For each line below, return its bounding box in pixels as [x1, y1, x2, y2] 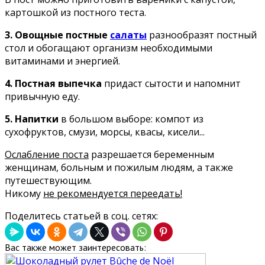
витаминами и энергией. [5, 54, 120, 67]
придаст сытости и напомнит [102, 76, 241, 90]
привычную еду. [5, 89, 80, 103]
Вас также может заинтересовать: [5, 241, 146, 253]
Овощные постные [15, 28, 110, 41]
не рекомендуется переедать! [43, 186, 182, 200]
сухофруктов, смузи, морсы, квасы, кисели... [5, 125, 205, 138]
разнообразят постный [147, 28, 257, 41]
